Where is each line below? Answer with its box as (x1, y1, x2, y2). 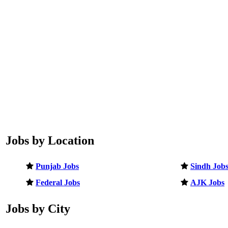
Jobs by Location (6, 134, 94, 148)
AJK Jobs (190, 178, 224, 187)
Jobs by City (6, 202, 70, 215)
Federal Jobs (36, 178, 80, 187)
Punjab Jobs (36, 162, 79, 171)
